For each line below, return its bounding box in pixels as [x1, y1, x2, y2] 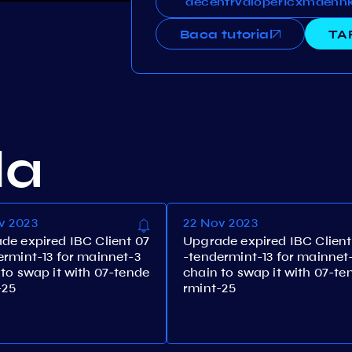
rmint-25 [183, 280, 236, 295]
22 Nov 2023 [183, 215, 258, 230]
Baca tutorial [179, 26, 273, 42]
